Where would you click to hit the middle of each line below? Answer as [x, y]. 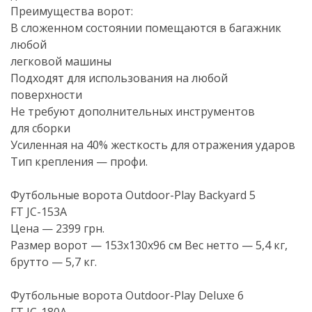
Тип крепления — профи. [79, 162]
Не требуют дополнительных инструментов [133, 111]
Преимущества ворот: [72, 11]
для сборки [40, 128]
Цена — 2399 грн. [57, 228]
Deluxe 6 [220, 295]
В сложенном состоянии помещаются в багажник [146, 28]
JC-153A [47, 212]
